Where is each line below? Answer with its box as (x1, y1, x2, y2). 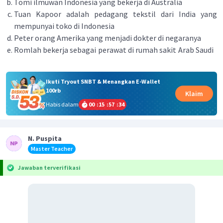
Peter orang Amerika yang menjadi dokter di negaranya (14, 33, 203, 43)
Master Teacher (31, 144, 73, 152)
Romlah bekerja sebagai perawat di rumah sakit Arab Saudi (14, 45, 215, 55)
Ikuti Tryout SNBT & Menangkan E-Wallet (45, 77, 160, 85)
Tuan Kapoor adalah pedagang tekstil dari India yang (14, 9, 217, 19)
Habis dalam (45, 100, 79, 108)
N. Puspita (28, 133, 62, 143)
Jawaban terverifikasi (17, 163, 81, 171)
